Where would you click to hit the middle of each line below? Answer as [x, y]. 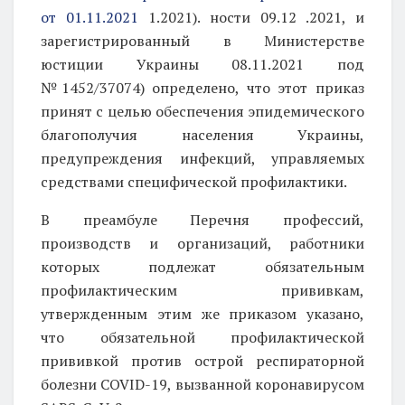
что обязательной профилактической [202, 337]
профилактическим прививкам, [202, 290]
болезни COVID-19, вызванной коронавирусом [202, 384]
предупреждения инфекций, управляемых [202, 158]
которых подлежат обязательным [202, 266]
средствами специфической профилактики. [194, 181]
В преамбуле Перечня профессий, [202, 219]
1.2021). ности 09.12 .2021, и [251, 17]
